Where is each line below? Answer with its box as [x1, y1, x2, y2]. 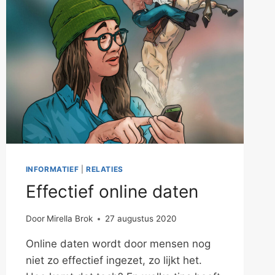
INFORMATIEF [25, 164, 79, 174]
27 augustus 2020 [104, 214, 177, 224]
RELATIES [86, 164, 123, 174]
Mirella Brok [46, 214, 93, 224]
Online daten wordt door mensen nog [25, 238, 211, 250]
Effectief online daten [25, 180, 198, 202]
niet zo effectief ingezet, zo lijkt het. [25, 254, 202, 267]
